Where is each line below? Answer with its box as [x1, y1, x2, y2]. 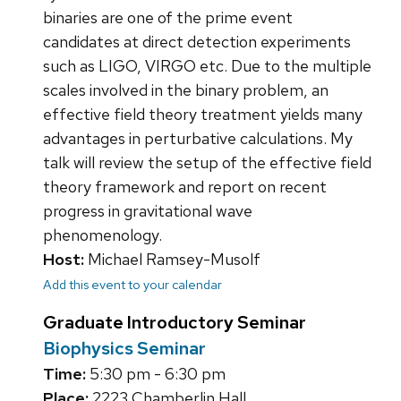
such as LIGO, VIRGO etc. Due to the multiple [43, 55, 371, 77]
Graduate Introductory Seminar [43, 311, 306, 335]
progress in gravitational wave [43, 200, 252, 222]
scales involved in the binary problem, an [43, 80, 328, 101]
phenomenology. [43, 225, 162, 246]
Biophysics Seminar [43, 337, 206, 361]
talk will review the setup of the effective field [43, 152, 371, 174]
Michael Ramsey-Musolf [84, 249, 260, 270]
